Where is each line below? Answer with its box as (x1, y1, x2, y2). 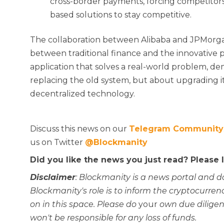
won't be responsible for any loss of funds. (30, 213, 196, 222)
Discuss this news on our (30, 124, 129, 133)
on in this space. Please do (30, 199, 138, 209)
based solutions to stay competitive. (50, 10, 191, 19)
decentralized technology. (30, 89, 135, 98)
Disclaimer (30, 172, 75, 182)
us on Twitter (30, 137, 85, 147)
